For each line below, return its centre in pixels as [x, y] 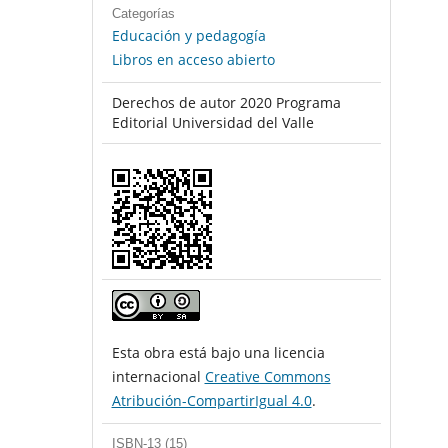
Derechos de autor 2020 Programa [226, 103]
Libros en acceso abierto [193, 60]
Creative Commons [267, 377]
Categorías [143, 14]
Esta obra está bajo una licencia [218, 353]
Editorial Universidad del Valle [212, 123]
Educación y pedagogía [188, 36]
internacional [158, 377]
